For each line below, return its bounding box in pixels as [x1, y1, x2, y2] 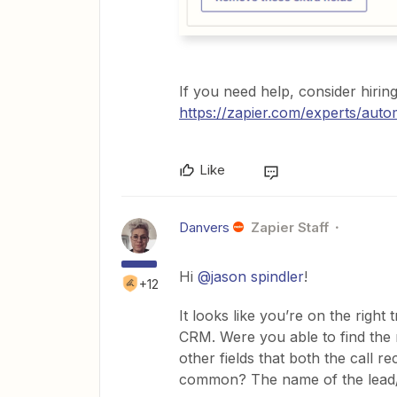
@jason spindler [198, 267, 304, 285]
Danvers [179, 218, 230, 236]
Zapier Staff [250, 218, 329, 236]
